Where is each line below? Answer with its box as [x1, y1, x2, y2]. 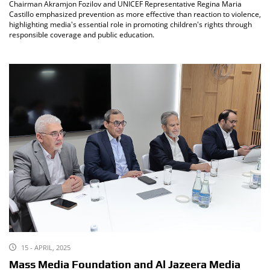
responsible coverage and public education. [9, 30, 154, 40]
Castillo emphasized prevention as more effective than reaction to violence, [9, 9, 261, 20]
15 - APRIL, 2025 [21, 242, 71, 252]
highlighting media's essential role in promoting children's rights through [9, 19, 252, 30]
